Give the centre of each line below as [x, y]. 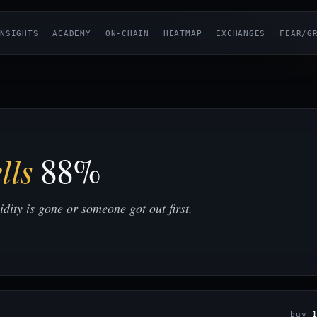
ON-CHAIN [127, 33]
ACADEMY [72, 33]
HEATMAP [183, 33]
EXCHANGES [241, 33]
